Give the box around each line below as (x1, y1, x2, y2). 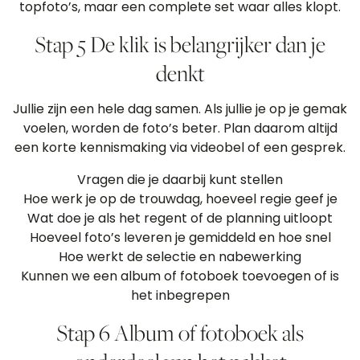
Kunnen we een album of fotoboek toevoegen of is (21, 267, 339, 285)
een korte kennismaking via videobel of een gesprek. (14, 138, 346, 157)
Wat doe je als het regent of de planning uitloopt (27, 209, 333, 227)
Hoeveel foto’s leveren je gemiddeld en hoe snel (29, 228, 331, 247)
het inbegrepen (130, 286, 230, 305)
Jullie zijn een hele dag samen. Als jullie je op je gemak (13, 100, 347, 118)
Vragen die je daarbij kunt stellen (77, 170, 283, 189)
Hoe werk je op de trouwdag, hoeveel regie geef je (22, 190, 337, 208)
